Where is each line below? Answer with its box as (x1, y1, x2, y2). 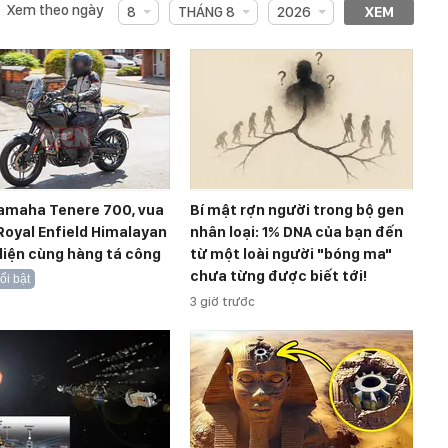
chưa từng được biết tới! (190, 266, 367, 285)
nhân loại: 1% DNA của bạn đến (190, 222, 403, 241)
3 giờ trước (190, 293, 255, 309)
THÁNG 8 (177, 2, 235, 21)
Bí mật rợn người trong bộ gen (190, 200, 404, 219)
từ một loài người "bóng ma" (190, 244, 392, 263)
